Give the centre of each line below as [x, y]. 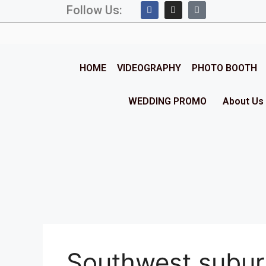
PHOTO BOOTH [224, 68]
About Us [243, 101]
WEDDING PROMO [167, 101]
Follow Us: [94, 10]
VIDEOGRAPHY [149, 68]
